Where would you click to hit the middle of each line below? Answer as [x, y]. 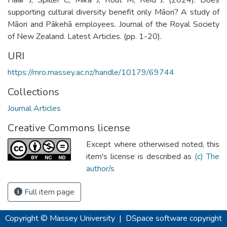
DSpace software [157, 218]
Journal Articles [34, 108]
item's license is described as [141, 156]
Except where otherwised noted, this [153, 144]
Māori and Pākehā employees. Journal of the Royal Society [113, 24]
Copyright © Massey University [60, 218]
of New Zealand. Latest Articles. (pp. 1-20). [85, 36]
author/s [100, 168]
